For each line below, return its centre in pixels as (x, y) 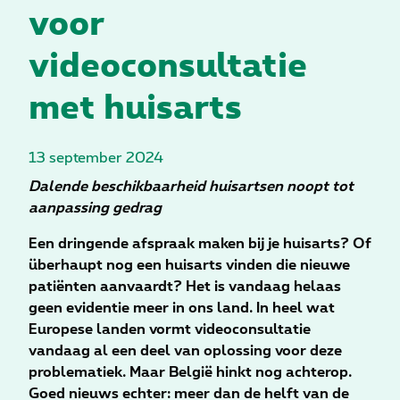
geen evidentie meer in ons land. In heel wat (182, 308)
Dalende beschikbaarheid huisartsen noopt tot (191, 187)
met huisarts (135, 105)
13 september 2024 (96, 158)
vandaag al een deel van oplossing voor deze (185, 351)
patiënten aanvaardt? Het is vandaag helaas (185, 287)
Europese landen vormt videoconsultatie (170, 330)
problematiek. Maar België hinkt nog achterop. (190, 373)
